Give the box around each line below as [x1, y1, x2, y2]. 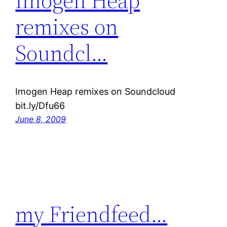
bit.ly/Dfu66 [15, 100, 65, 111]
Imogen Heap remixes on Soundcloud [15, 86, 176, 97]
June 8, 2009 [15, 114, 66, 125]
